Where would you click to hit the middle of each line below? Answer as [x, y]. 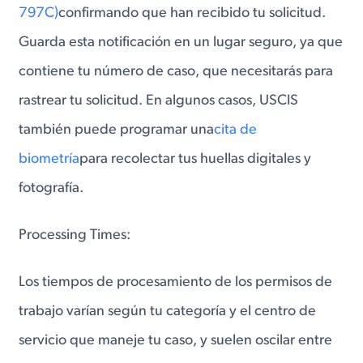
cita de [236, 130]
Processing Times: [75, 235]
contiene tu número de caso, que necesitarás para [176, 72]
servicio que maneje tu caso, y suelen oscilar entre [176, 340]
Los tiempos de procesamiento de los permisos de [176, 282]
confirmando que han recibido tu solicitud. [192, 14]
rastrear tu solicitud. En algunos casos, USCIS [159, 101]
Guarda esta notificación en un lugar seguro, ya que [181, 43]
